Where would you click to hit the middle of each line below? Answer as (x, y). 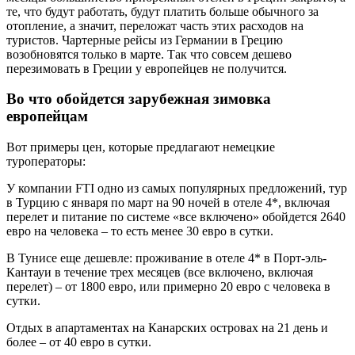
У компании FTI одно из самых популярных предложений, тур (177, 188)
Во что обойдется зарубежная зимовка (139, 99)
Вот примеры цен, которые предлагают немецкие (141, 147)
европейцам (47, 116)
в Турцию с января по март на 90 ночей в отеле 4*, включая (168, 202)
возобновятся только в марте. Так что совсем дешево (149, 54)
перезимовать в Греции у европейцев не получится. (147, 68)
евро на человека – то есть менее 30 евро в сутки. (140, 231)
